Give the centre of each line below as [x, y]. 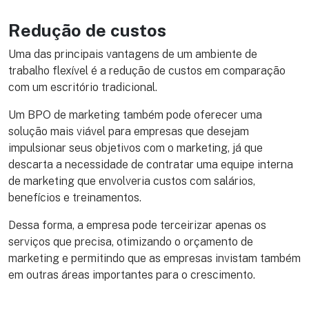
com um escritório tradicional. [84, 87]
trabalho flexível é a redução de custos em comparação [147, 70]
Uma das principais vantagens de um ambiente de [133, 54]
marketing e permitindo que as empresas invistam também [154, 258]
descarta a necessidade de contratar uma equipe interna [151, 164]
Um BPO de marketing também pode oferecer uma [135, 114]
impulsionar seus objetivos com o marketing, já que [136, 148]
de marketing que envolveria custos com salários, [132, 181]
